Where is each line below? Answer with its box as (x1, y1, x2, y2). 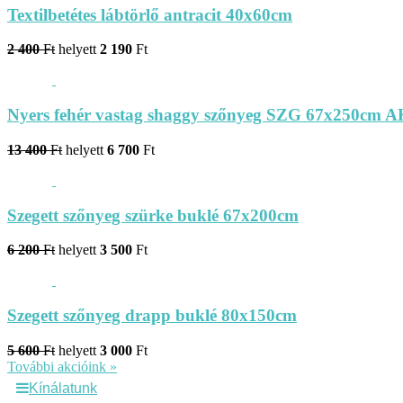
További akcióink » (7, 358, 117, 374)
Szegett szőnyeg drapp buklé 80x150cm (7, 306, 297, 325)
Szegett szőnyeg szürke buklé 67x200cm (7, 205, 299, 225)
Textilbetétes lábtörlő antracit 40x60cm (7, 4, 292, 24)
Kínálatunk (29, 380, 97, 396)
